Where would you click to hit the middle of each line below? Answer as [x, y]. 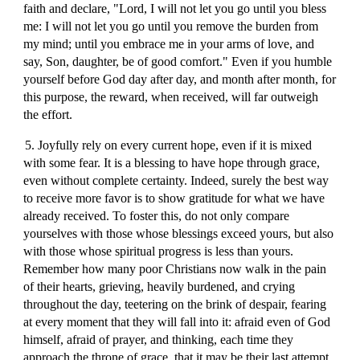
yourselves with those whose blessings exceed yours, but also [179, 233]
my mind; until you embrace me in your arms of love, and [169, 44]
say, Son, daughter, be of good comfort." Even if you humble [178, 61]
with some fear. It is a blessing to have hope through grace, [172, 163]
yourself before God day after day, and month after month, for [180, 79]
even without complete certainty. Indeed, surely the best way [176, 180]
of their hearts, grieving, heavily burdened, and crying [160, 286]
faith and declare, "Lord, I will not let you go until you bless [175, 8]
